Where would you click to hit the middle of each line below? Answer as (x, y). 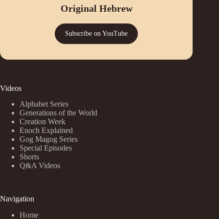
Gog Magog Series (49, 139)
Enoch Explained (46, 131)
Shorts (29, 157)
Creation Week (43, 122)
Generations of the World (58, 113)
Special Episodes (46, 148)
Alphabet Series (44, 104)
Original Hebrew (96, 8)
